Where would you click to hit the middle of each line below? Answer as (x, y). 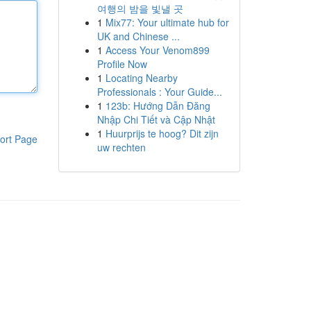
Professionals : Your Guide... (159, 92)
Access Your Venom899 (157, 50)
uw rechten (121, 147)
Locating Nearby (141, 78)
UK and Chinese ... (138, 36)
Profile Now (122, 64)
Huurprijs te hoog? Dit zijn (162, 133)
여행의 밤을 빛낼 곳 (140, 8)
